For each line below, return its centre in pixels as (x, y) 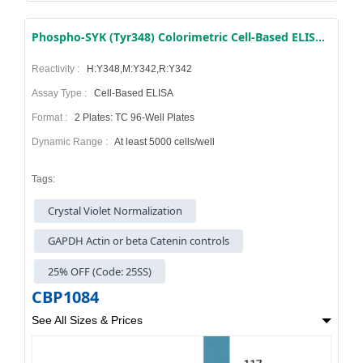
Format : (52, 117)
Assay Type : (62, 93)
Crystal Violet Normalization (115, 210)
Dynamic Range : (72, 141)
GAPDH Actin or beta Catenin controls (139, 241)
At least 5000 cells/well (164, 141)
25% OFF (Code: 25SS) (100, 271)
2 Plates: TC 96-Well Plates (133, 117)
